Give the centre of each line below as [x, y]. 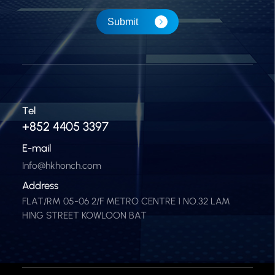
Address [40, 186]
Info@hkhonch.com [61, 165]
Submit [123, 22]
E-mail [36, 148]
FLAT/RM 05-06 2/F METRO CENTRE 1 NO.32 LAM [126, 201]
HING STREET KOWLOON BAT [84, 215]
